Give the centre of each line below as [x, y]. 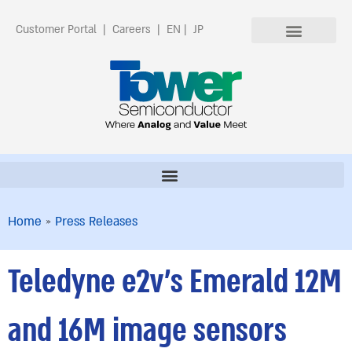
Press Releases [96, 222]
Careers [132, 29]
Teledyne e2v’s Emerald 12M [175, 282]
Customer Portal [56, 29]
